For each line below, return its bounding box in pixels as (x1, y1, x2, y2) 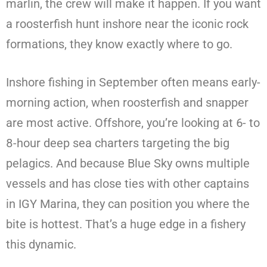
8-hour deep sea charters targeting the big (6, 136, 229, 151)
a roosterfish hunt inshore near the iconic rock (6, 17, 249, 32)
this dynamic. (6, 237, 76, 252)
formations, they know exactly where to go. (6, 37, 232, 52)
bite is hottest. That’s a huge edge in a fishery (6, 217, 246, 232)
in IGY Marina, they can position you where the (6, 197, 250, 212)
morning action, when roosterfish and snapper (6, 95, 249, 110)
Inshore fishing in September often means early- (6, 75, 260, 90)
